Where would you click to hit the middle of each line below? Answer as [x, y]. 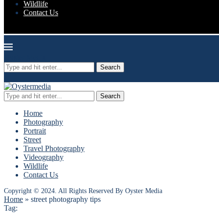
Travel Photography [54, 148]
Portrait [35, 131]
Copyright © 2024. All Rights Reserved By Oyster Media [83, 191]
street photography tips [66, 199]
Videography [44, 157]
